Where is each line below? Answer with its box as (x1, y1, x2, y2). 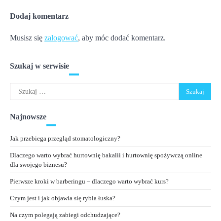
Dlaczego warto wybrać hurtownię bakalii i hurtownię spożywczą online (10, 151, 202, 159)
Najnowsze (10, 112, 46, 121)
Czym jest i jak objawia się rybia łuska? (10, 194, 115, 202)
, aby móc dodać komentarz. (78, 34, 166, 42)
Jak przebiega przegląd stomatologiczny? (10, 135, 120, 143)
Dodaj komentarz (10, 12, 69, 21)
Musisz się (10, 34, 44, 42)
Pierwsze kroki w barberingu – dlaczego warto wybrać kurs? (10, 178, 169, 185)
